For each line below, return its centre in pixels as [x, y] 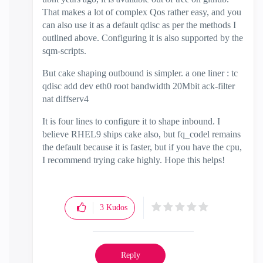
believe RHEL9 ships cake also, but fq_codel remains [141, 134]
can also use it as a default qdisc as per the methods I [139, 25]
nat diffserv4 [65, 99]
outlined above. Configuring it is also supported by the [143, 38]
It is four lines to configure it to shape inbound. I [131, 121]
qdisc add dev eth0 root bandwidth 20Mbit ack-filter [139, 86]
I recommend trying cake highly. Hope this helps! [134, 160]
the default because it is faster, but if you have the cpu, [142, 147]
